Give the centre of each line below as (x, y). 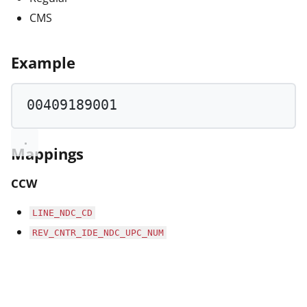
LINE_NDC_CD (62, 213)
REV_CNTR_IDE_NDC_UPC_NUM (98, 233)
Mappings (47, 153)
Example (43, 62)
